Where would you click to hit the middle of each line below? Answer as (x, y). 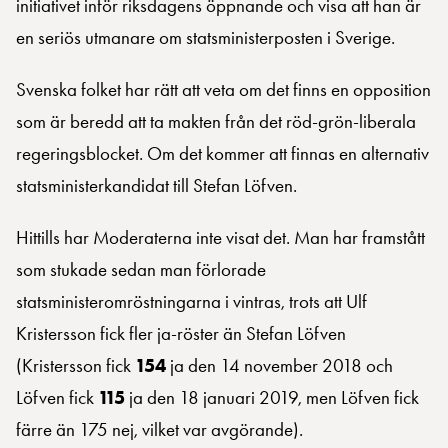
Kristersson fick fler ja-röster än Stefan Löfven (181, 333)
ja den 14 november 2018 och (279, 365)
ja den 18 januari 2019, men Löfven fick (272, 397)
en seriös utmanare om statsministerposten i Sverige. (205, 37)
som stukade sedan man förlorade (141, 269)
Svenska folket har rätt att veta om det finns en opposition (223, 89)
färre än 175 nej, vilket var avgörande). (159, 429)
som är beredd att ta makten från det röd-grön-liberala (216, 121)
